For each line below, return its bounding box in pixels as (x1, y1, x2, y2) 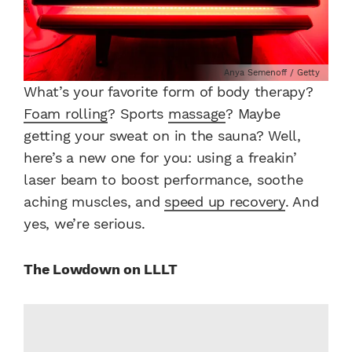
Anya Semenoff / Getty (224, 68, 320, 79)
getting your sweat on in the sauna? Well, (24, 127, 301, 145)
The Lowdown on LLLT (24, 261, 178, 278)
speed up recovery (164, 193, 285, 211)
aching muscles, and (24, 193, 164, 211)
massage (167, 105, 225, 123)
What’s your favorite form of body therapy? (24, 83, 313, 101)
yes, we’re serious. (24, 215, 145, 233)
